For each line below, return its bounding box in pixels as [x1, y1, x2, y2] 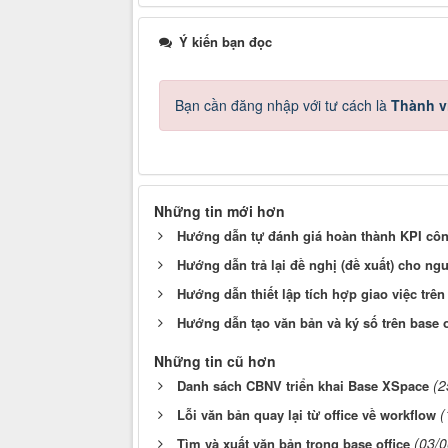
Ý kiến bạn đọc [175, 32, 272, 52]
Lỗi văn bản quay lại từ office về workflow [177, 405, 436, 425]
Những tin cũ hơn [154, 351, 276, 372]
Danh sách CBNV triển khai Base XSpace [177, 376, 429, 396]
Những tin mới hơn [154, 201, 285, 222]
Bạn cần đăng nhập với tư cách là [175, 95, 391, 116]
